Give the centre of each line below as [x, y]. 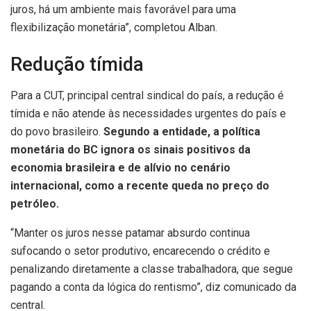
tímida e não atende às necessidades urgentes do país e [148, 114]
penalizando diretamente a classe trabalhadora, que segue [152, 269]
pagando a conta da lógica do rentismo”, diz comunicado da [153, 287]
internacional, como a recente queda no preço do [140, 186]
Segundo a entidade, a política [182, 132]
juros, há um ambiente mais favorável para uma [123, 9]
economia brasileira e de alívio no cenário [120, 168]
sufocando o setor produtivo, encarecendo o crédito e [140, 251]
